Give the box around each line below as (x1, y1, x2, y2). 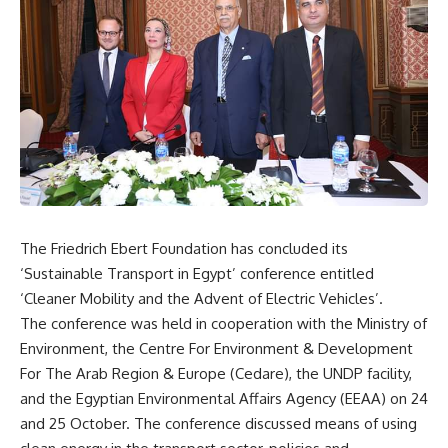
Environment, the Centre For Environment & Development (20, 339, 413, 359)
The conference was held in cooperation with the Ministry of (20, 314, 427, 334)
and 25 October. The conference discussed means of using (20, 414, 417, 434)
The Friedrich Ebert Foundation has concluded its (20, 239, 348, 259)
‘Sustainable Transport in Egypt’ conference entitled (20, 264, 374, 284)
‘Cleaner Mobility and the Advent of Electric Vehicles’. (20, 289, 383, 309)
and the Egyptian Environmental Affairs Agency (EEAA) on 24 (20, 389, 428, 409)
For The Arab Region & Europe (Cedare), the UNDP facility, (20, 364, 412, 384)
